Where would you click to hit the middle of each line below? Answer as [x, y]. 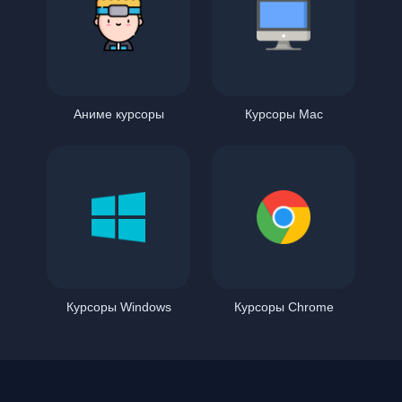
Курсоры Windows [118, 307]
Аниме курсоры [118, 114]
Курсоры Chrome [284, 307]
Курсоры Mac [284, 114]
